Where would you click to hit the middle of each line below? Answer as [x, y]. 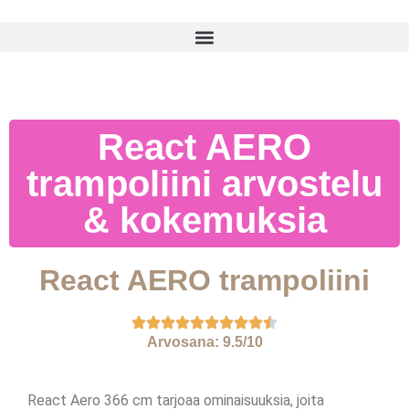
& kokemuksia [204, 220]
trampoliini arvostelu [204, 184]
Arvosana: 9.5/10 [204, 342]
